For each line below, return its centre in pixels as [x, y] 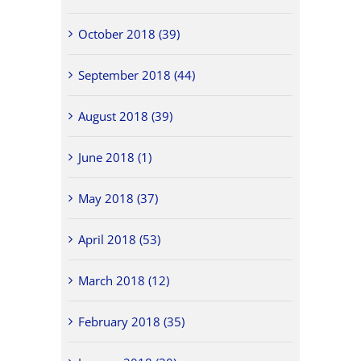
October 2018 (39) [129, 33]
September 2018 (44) [137, 75]
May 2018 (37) [118, 198]
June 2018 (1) [115, 157]
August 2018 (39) [126, 116]
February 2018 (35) [132, 321]
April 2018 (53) [120, 239]
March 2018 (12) [124, 280]
